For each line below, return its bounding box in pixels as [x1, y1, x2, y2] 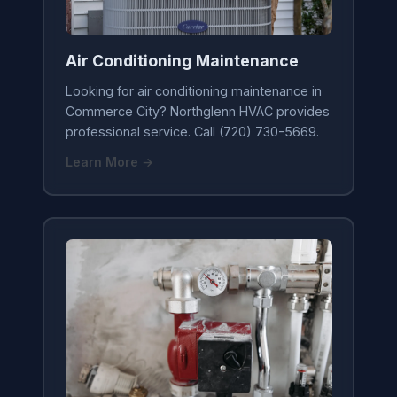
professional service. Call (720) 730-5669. [65, 124, 319, 140]
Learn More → [65, 154, 153, 170]
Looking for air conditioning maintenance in [65, 83, 322, 99]
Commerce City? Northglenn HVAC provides [65, 104, 330, 120]
